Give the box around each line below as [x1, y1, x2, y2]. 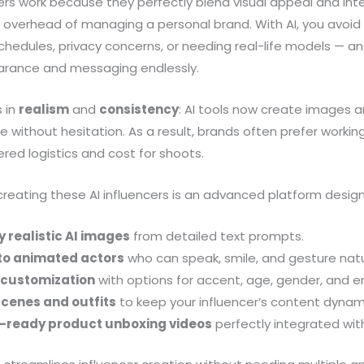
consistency [99, 101, 180, 119]
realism [19, 101, 70, 119]
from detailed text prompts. [130, 227, 305, 245]
